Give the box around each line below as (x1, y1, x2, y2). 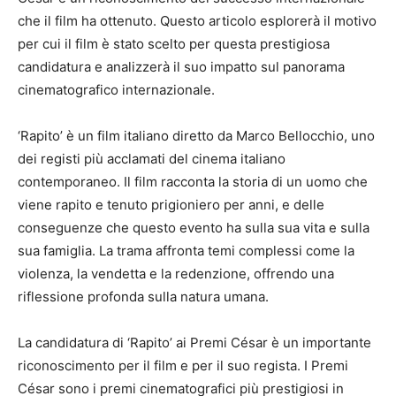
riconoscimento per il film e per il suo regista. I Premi (18, 357, 348, 375)
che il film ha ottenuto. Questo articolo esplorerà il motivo (18, 12, 377, 30)
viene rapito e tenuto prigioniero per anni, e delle (18, 196, 324, 214)
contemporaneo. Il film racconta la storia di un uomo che (18, 173, 368, 191)
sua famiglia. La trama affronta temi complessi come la (18, 242, 354, 260)
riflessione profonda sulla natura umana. (18, 288, 269, 306)
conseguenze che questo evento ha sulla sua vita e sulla (18, 219, 369, 237)
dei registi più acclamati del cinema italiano (18, 150, 286, 168)
